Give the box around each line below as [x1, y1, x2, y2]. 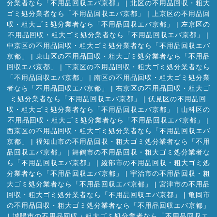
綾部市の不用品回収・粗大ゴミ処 [101, 158, 210, 167]
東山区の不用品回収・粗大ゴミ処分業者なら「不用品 [35, 52, 210, 60]
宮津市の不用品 [159, 180, 210, 188]
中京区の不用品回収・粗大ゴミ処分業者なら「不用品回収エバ [6, 41, 210, 49]
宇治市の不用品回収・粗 [130, 169, 210, 177]
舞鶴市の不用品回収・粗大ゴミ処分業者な [72, 148, 210, 156]
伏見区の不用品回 [148, 94, 206, 103]
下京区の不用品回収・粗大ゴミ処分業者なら [64, 62, 210, 71]
